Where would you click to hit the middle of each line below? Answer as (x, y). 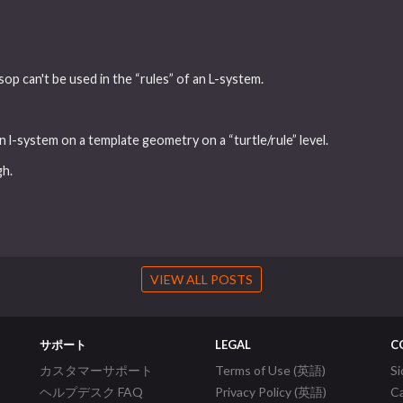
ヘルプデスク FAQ (91, 392)
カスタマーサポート (96, 371)
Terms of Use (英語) (270, 371)
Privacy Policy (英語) (271, 392)
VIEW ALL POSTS (201, 280)
